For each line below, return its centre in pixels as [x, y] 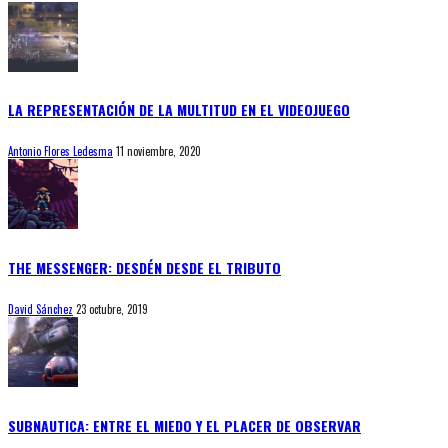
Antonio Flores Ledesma [60, 151]
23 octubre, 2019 [112, 309]
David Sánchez [40, 309]
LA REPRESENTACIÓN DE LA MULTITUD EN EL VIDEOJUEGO [179, 109]
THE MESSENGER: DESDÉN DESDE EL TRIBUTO [144, 267]
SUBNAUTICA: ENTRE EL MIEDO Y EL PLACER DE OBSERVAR [184, 425]
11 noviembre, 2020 [158, 151]
